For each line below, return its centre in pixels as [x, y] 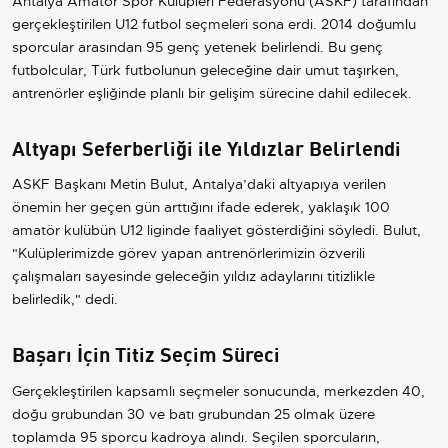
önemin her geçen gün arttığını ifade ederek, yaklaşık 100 [201, 207]
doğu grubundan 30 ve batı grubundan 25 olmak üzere [193, 414]
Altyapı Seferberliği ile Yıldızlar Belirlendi [206, 146]
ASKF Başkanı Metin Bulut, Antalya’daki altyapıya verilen [199, 184]
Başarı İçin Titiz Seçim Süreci [146, 353]
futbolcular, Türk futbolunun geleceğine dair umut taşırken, [205, 69]
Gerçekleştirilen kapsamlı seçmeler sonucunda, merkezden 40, [218, 391]
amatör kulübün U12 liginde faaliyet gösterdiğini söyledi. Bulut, [216, 230]
